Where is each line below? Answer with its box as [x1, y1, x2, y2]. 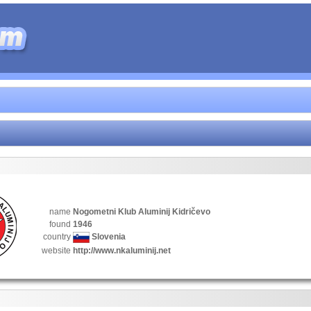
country [43, 232, 71, 242]
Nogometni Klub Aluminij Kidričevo [73, 207, 210, 217]
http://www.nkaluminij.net [73, 246, 171, 255]
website [42, 246, 71, 255]
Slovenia [90, 232, 126, 242]
